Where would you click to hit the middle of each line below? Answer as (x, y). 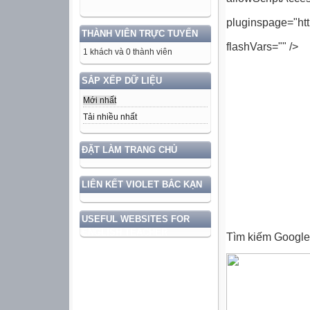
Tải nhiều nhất (110, 117)
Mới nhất (100, 100)
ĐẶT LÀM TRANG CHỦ (129, 149)
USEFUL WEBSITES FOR (136, 219)
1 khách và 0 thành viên (128, 52)
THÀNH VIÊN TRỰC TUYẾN (140, 33)
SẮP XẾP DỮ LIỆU (122, 80)
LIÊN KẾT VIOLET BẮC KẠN (142, 184)
